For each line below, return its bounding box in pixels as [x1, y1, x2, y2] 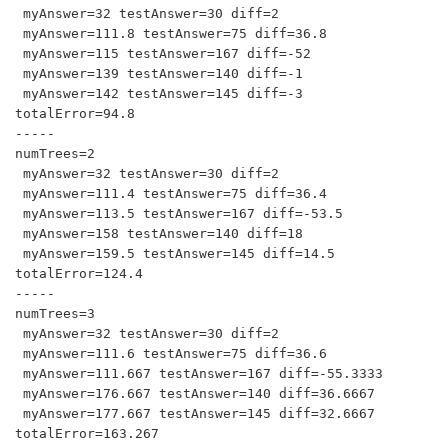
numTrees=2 [15, 146, 95, 161]
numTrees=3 [15, 306, 95, 321]
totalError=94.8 [15, 106, 135, 121]
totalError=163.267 [15, 426, 159, 441]
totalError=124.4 [15, 266, 143, 281]
